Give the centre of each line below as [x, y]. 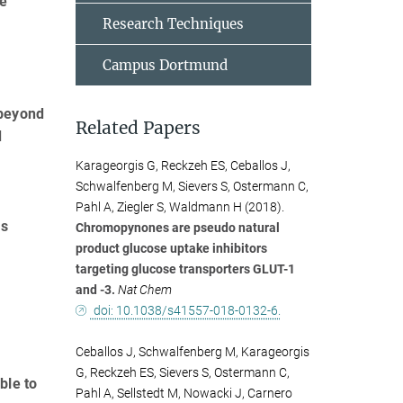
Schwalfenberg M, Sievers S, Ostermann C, [192, 186]
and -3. [95, 290]
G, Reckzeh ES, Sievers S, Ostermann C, [182, 372]
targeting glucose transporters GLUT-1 [185, 269]
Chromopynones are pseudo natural [177, 228]
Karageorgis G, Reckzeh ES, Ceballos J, [183, 166]
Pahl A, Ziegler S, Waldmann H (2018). [179, 207]
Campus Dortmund [165, 65]
